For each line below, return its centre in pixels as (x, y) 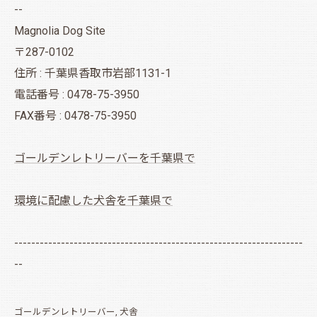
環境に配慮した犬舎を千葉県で (93, 200)
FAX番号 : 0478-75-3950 (75, 115)
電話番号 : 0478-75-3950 (77, 94)
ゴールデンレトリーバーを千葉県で (105, 158)
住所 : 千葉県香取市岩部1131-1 (93, 73)
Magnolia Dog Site (60, 30)
